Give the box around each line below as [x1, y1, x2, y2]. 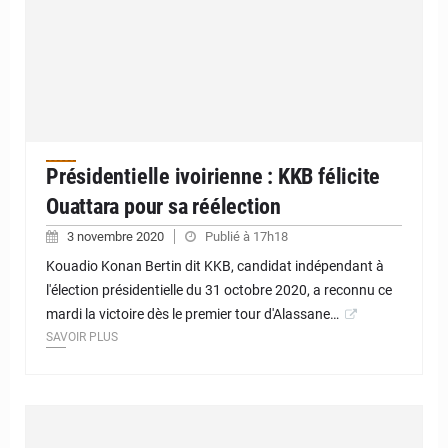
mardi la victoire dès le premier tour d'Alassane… [46, 305, 339, 322]
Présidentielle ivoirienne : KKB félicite [46, 163, 381, 189]
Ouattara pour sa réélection [46, 193, 282, 219]
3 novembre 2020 [67, 228, 167, 244]
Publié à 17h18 [205, 228, 288, 244]
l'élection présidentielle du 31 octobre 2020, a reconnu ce [46, 281, 392, 298]
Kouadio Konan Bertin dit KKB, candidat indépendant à [46, 257, 384, 274]
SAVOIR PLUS [46, 329, 118, 344]
